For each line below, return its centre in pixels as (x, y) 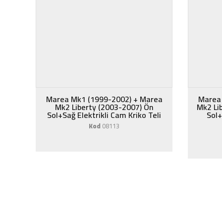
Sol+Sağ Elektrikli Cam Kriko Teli (104, 115)
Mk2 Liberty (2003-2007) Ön (104, 107)
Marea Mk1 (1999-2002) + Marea (104, 99)
